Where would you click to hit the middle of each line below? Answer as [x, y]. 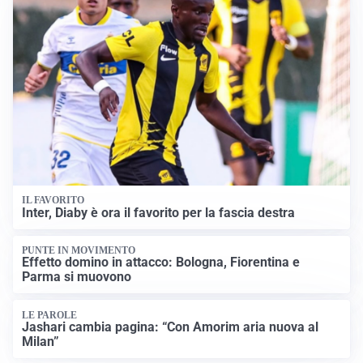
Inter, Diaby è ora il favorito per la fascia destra [159, 212]
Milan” [41, 342]
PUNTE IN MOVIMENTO [79, 250]
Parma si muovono [77, 277]
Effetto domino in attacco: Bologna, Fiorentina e [161, 263]
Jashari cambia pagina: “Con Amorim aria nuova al [171, 327]
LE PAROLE [50, 315]
